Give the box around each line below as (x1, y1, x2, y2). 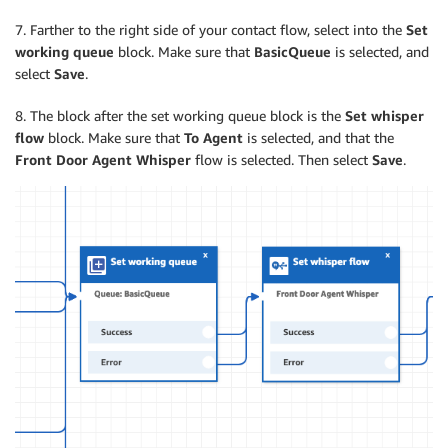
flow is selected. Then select (195, 151, 372, 169)
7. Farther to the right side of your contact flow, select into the (15, 21, 406, 39)
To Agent (184, 129, 247, 147)
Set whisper (345, 107, 424, 125)
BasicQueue (254, 43, 335, 61)
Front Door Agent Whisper (15, 151, 195, 169)
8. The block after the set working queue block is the (15, 107, 345, 125)
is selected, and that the (247, 129, 394, 147)
